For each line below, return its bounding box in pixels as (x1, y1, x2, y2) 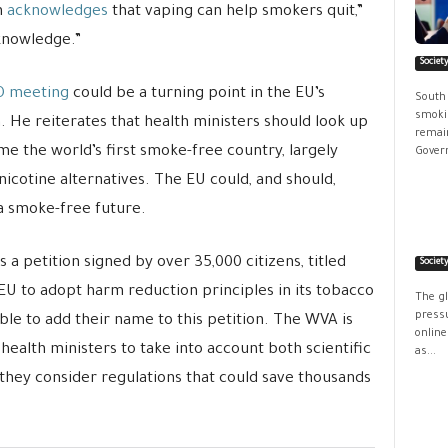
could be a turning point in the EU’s (68, 85, 325, 103)
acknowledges (6, 3, 108, 21)
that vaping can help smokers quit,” (107, 3, 363, 21)
